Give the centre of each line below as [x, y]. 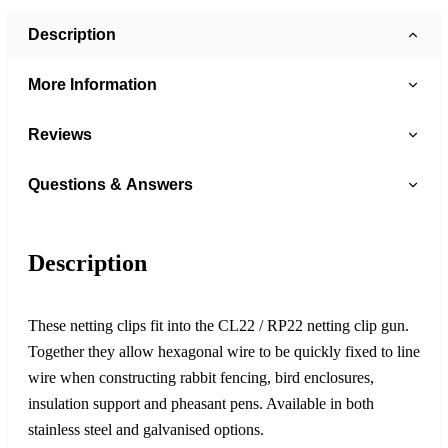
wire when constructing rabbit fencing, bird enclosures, [201, 377]
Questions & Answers [110, 184]
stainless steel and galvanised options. [146, 429]
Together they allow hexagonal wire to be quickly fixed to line [224, 351]
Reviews [60, 134]
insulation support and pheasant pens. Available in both [201, 403]
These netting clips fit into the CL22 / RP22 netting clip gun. [218, 325]
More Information [92, 84]
